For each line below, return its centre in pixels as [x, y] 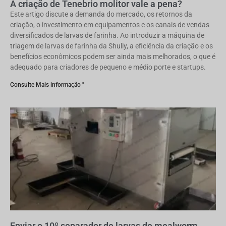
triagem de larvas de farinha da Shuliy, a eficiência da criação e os [111, 46]
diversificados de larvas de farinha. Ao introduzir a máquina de [107, 35]
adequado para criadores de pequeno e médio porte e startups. [108, 67]
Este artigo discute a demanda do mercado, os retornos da [101, 14]
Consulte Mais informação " [47, 85]
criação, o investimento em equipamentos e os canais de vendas [110, 25]
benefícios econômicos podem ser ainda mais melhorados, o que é [113, 56]
